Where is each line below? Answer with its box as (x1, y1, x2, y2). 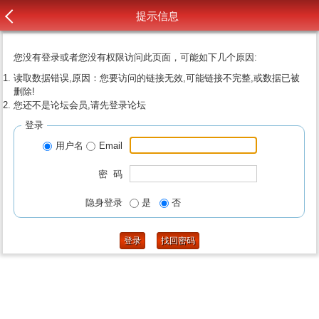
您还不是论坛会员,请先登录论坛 (14, 100, 147, 110)
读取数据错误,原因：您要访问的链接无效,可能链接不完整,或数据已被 (14, 73, 300, 83)
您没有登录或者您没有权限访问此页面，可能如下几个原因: (14, 52, 258, 63)
